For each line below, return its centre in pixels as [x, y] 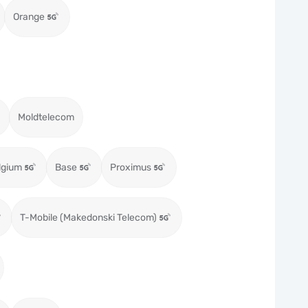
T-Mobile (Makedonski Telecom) [88, 218]
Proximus [131, 167]
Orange [29, 17]
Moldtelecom [46, 117]
